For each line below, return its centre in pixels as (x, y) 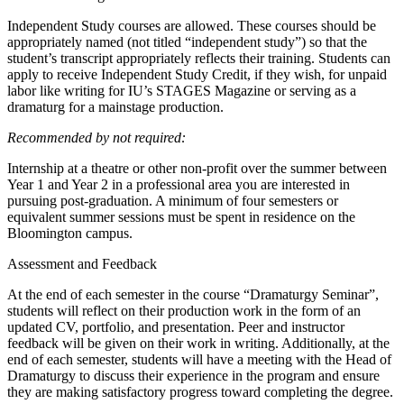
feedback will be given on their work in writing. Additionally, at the (198, 344)
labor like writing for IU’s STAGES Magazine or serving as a (182, 91)
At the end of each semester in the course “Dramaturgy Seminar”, (193, 295)
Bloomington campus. (70, 234)
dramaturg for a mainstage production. (115, 107)
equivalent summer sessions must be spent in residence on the (181, 217)
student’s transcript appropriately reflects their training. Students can (199, 59)
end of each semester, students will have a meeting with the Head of (199, 360)
